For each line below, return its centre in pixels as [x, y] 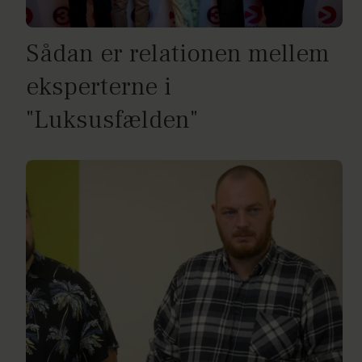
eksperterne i [99, 86]
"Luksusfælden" [112, 120]
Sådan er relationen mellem [178, 53]
